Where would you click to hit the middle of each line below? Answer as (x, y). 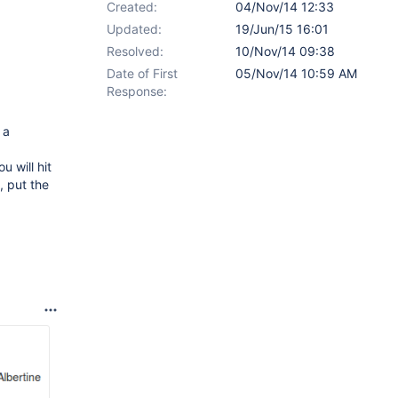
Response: (137, 91)
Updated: (134, 29)
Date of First (142, 73)
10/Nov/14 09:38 (285, 51)
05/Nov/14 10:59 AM (296, 73)
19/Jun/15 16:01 (282, 29)
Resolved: (135, 51)
